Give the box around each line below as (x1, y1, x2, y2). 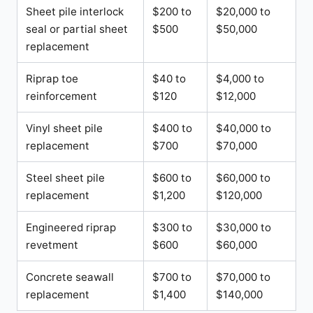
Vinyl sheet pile (26, 121, 103, 135)
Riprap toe (26, 71, 78, 85)
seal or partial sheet (26, 22, 128, 36)
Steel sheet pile (26, 170, 105, 184)
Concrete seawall (26, 270, 114, 284)
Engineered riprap (26, 220, 116, 234)
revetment (26, 238, 78, 252)
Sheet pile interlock (26, 4, 124, 18)
